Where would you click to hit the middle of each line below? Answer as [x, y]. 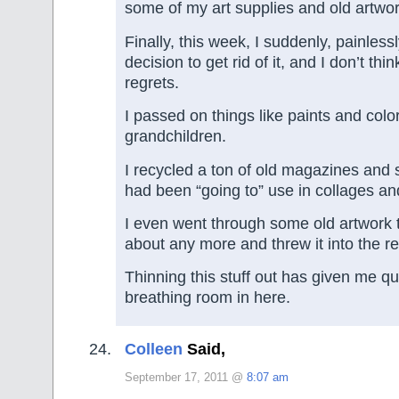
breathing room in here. [208, 298]
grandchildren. [175, 137]
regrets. [152, 82]
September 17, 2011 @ [186, 377]
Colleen [154, 349]
